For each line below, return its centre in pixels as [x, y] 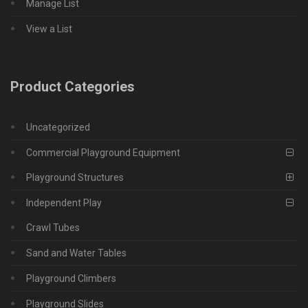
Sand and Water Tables [76, 253]
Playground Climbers [71, 278]
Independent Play [64, 202]
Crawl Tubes [53, 227]
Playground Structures [75, 177]
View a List [49, 29]
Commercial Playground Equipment [103, 152]
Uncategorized [58, 127]
